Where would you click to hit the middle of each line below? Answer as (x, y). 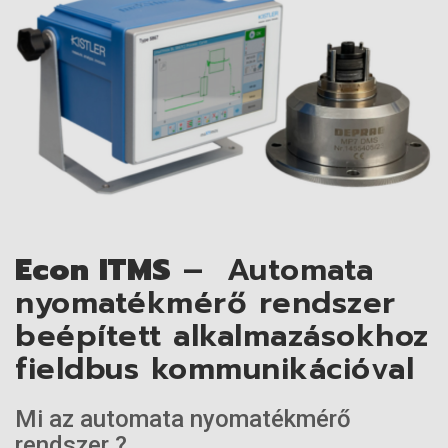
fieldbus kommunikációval (214, 369)
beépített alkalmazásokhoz (222, 336)
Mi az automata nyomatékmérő (183, 419)
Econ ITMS (93, 270)
